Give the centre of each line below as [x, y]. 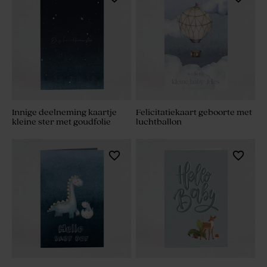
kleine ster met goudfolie [61, 122]
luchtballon [159, 122]
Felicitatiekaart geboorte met [194, 113]
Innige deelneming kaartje [64, 113]
